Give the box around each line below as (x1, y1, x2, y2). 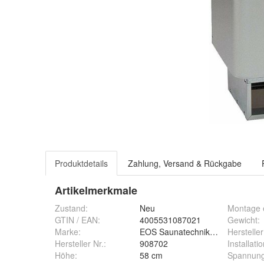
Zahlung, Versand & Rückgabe (128, 157, 242, 169)
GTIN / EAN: (55, 214, 100, 226)
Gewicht (227, 214, 258, 226)
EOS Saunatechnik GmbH (140, 226, 236, 237)
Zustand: (55, 202, 88, 214)
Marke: (55, 226, 81, 237)
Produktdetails (55, 157, 108, 169)
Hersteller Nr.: (55, 237, 106, 249)
